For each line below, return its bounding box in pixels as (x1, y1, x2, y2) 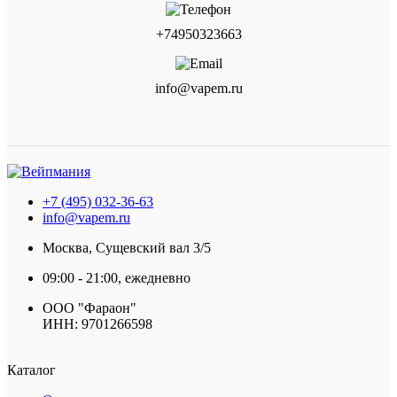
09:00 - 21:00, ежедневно (43, 270, 191, 286)
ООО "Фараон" (43, 300, 136, 316)
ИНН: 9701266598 (43, 316, 152, 332)
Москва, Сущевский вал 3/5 (43, 240, 211, 256)
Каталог (7, 362, 56, 378)
